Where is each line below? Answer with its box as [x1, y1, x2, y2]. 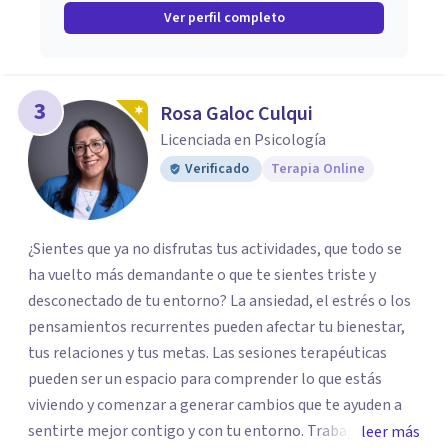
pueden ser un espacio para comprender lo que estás [28, 368, 382, 390]
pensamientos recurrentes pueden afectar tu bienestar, [28, 316, 405, 338]
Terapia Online [271, 159, 365, 179]
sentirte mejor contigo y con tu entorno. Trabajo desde [28, 420, 307, 442]
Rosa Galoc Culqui [160, 100, 313, 128]
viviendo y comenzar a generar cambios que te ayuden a [28, 394, 402, 416]
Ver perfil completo [163, 8, 285, 28]
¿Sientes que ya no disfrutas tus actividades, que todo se [28, 238, 402, 260]
